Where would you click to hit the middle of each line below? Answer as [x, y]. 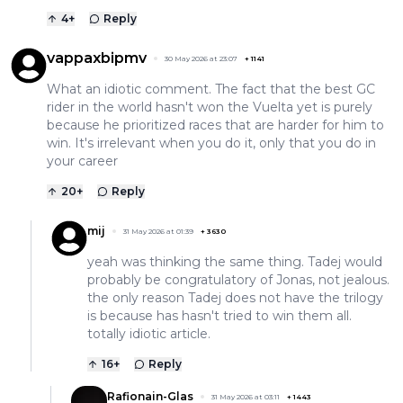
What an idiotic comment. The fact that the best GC [211, 90]
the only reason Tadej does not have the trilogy [235, 298]
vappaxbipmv [97, 58]
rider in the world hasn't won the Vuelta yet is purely [210, 107]
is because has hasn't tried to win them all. [219, 316]
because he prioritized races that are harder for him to [215, 125]
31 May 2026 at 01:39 [158, 232]
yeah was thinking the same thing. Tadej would [235, 262]
